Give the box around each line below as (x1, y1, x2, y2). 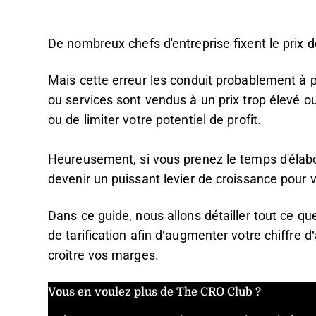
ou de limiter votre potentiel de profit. (48, 113, 261, 127)
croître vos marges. (48, 248, 159, 262)
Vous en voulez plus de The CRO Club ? (48, 283, 261, 299)
